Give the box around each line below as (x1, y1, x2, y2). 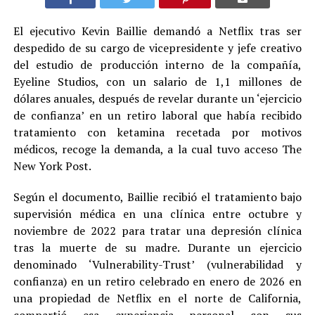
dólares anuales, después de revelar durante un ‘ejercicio (13, 91, 302, 107)
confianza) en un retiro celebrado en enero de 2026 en (13, 274, 302, 290)
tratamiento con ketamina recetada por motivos (13, 124, 302, 141)
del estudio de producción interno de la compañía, (13, 57, 302, 73)
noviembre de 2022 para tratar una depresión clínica (13, 223, 302, 239)
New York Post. (13, 158, 91, 174)
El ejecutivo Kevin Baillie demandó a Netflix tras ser (13, 23, 302, 39)
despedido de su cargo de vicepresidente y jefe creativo (13, 40, 302, 56)
